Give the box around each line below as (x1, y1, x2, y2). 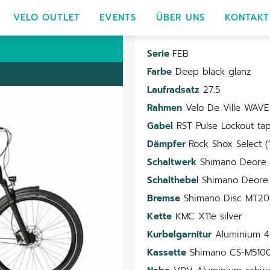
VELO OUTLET (13, 10, 81, 24)
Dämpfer (147, 137, 189, 151)
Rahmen (147, 101, 182, 115)
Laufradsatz (147, 83, 199, 96)
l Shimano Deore (196, 173, 268, 187)
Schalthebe (147, 173, 196, 187)
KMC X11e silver (172, 209, 242, 223)
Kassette (147, 245, 186, 259)
